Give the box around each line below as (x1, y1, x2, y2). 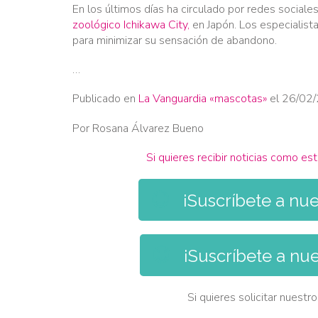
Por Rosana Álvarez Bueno (72, 120, 204, 136)
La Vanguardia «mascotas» (138, 91, 267, 107)
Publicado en (72, 91, 138, 107)
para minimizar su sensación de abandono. (72, 32, 277, 48)
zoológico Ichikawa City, (72, 16, 190, 33)
